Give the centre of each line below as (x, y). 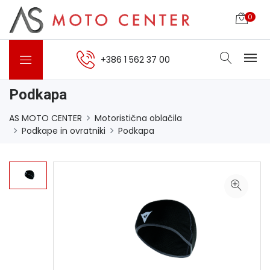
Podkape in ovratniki (64, 131)
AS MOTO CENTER (46, 118)
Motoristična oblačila (138, 118)
